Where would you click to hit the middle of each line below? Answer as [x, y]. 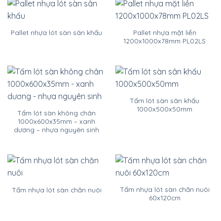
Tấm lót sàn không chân [56, 112]
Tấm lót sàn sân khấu [165, 100]
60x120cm [165, 198]
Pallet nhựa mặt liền [165, 32]
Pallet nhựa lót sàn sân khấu [56, 33]
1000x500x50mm [165, 109]
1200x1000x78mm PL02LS [165, 40]
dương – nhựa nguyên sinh [56, 129]
